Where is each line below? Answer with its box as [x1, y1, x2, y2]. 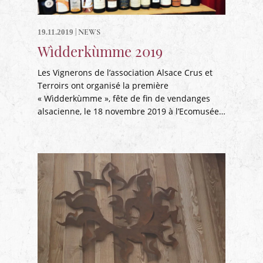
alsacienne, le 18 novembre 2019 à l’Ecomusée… [38, 106, 225, 117]
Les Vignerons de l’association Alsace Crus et [38, 67, 213, 78]
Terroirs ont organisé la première [38, 80, 168, 91]
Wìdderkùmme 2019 [38, 42, 163, 60]
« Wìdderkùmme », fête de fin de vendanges [38, 93, 210, 104]
